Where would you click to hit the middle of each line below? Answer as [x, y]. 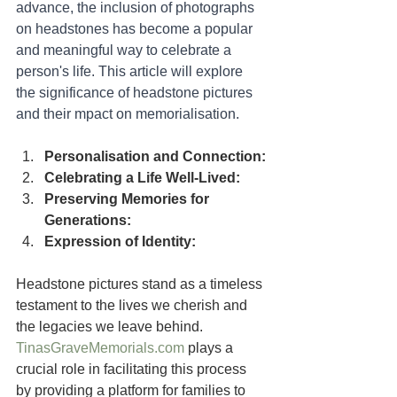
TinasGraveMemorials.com [100, 347]
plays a [210, 347]
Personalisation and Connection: [155, 156]
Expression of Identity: [120, 241]
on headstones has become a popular [136, 28]
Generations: [88, 220]
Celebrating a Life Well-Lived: [142, 177]
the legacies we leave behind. [111, 326]
